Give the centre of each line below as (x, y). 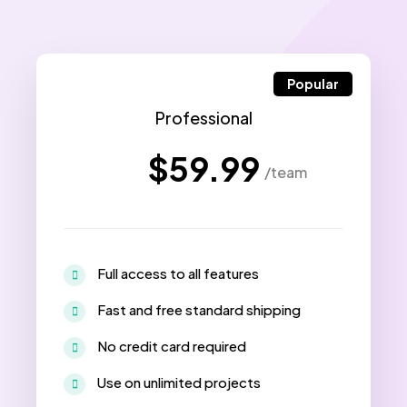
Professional (203, 117)
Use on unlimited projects (179, 382)
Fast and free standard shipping (199, 309)
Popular (313, 83)
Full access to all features (178, 273)
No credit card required (172, 345)
